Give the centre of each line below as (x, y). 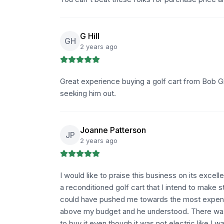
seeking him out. (88, 93)
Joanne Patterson (113, 130)
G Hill (90, 36)
